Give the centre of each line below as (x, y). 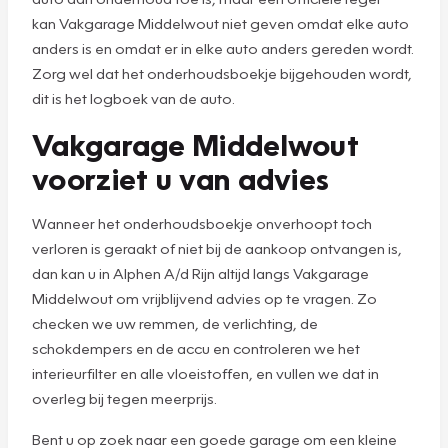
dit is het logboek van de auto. (135, 97)
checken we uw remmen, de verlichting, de (175, 322)
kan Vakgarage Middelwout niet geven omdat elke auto (220, 22)
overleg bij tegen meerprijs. (124, 397)
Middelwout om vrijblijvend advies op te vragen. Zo (204, 297)
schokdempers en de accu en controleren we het (196, 347)
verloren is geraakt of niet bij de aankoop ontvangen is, (217, 247)
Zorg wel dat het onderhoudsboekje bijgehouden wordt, (222, 72)
